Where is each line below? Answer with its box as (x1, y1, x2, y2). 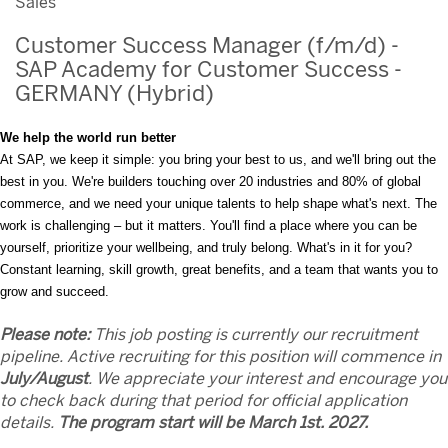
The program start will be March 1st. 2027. (58, 413, 372, 432)
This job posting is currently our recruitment (90, 325, 418, 344)
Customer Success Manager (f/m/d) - (15, 32, 399, 59)
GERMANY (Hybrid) (15, 80, 214, 107)
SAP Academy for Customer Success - (15, 56, 402, 83)
